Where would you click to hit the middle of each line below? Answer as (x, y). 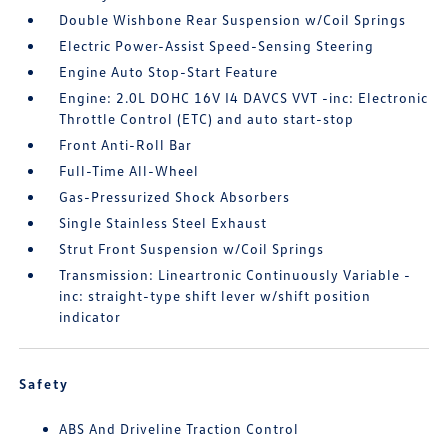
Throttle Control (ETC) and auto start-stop (207, 119)
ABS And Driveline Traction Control (179, 429)
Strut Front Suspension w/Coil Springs (192, 249)
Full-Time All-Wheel (129, 171)
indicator (90, 317)
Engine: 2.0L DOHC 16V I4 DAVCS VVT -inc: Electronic (244, 98)
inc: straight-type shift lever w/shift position (215, 296)
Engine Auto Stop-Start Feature (169, 72)
